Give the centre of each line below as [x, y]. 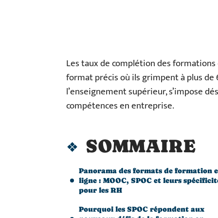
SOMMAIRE [141, 146]
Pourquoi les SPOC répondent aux [142, 209]
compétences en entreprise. [120, 106]
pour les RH [100, 190]
